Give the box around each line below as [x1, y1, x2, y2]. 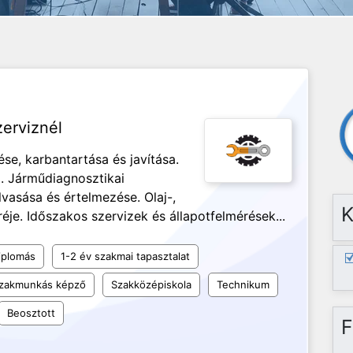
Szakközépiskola [111, 278, 191, 291]
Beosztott [7, 307, 55, 319]
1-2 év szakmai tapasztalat [61, 250, 190, 262]
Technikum [217, 278, 269, 291]
